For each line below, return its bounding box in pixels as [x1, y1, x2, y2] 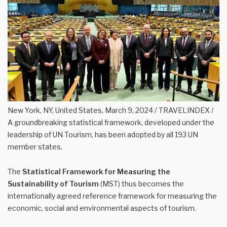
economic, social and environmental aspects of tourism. [8, 203, 196, 212]
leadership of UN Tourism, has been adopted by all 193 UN [8, 130, 198, 139]
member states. [8, 142, 62, 151]
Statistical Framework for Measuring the [22, 167, 170, 176]
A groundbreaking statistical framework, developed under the [8, 118, 214, 127]
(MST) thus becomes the [100, 179, 184, 188]
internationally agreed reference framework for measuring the [8, 191, 217, 200]
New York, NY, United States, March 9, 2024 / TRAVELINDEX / [8, 105, 214, 115]
